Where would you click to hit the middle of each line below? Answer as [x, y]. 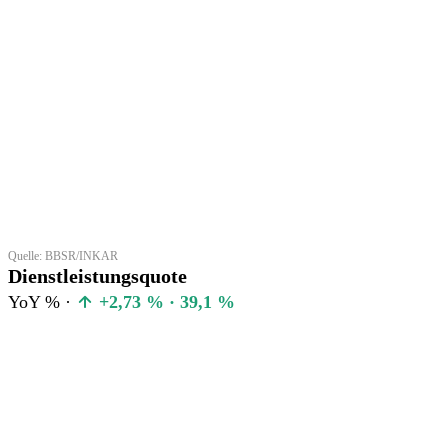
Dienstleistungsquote [97, 275]
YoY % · [42, 301]
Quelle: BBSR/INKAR [63, 255]
